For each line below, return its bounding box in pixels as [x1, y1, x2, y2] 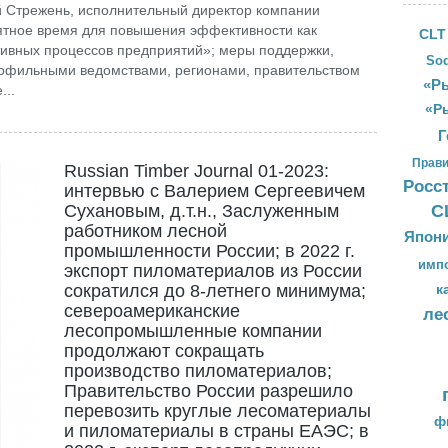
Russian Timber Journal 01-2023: [63, 161, 329, 181]
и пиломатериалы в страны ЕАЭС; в [63, 421, 369, 441]
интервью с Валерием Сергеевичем [63, 181, 365, 201]
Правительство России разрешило [63, 381, 353, 401]
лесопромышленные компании [63, 321, 322, 341]
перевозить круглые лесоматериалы [63, 401, 371, 421]
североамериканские [63, 301, 240, 321]
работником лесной [63, 221, 227, 241]
